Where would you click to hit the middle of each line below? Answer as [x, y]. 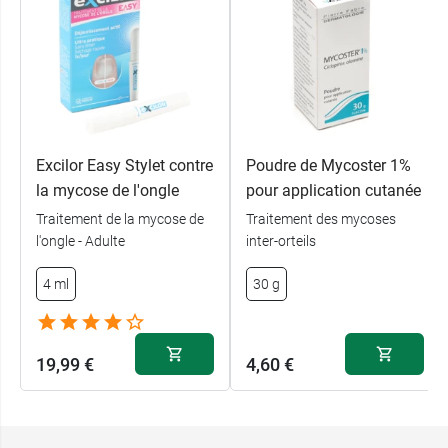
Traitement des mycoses [321, 219]
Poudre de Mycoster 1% [328, 165]
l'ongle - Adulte [80, 241]
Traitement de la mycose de [120, 219]
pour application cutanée [333, 190]
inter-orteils [281, 241]
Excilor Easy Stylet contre [124, 165]
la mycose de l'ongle [107, 190]
